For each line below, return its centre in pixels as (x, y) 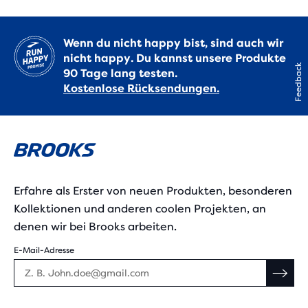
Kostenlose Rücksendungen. (141, 88)
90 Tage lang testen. (120, 73)
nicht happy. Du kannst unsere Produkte (175, 58)
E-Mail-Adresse (44, 250)
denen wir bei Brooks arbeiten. (95, 227)
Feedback (298, 82)
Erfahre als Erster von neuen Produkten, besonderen (153, 191)
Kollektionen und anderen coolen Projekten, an (140, 209)
